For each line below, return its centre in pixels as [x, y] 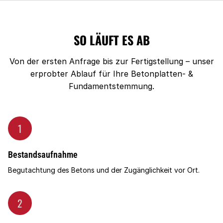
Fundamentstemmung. [111, 86]
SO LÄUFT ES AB [111, 40]
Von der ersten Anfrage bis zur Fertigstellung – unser [111, 61]
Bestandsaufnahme [43, 155]
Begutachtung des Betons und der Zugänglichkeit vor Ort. [104, 170]
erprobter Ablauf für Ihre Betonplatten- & [111, 74]
